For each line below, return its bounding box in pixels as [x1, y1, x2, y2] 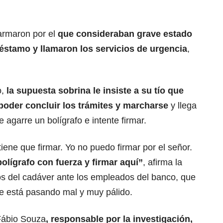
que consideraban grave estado [58, 28, 192, 39]
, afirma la [143, 157, 182, 167]
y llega [171, 100, 197, 111]
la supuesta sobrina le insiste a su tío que [6, 85, 184, 96]
